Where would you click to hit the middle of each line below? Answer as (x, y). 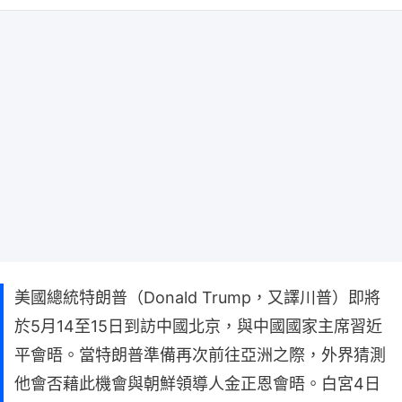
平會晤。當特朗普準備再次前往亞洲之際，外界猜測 (200, 354)
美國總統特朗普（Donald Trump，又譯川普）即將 (197, 297)
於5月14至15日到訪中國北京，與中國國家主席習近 (198, 326)
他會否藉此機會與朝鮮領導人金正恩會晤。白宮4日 (197, 383)
